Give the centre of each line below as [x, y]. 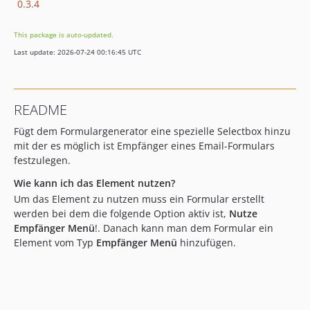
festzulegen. [42, 160]
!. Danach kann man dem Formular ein [184, 228]
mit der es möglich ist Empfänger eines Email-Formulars [144, 146]
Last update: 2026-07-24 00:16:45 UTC [77, 52]
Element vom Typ [55, 243]
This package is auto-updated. [64, 35]
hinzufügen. [207, 243]
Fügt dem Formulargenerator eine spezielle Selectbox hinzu [152, 131]
